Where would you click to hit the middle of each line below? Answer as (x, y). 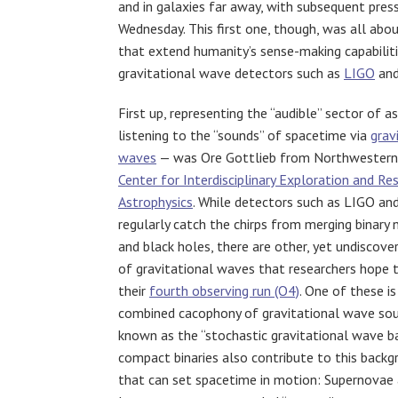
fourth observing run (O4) (224, 290)
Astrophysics (155, 201)
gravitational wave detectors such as (231, 72)
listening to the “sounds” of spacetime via (244, 135)
